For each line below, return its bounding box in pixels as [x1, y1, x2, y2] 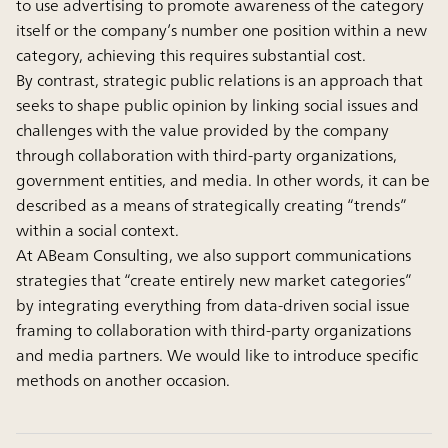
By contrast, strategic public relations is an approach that [16, 65, 423, 94]
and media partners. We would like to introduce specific [16, 340, 418, 369]
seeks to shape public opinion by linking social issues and [16, 90, 419, 119]
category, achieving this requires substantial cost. [16, 40, 366, 69]
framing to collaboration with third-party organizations [16, 315, 411, 344]
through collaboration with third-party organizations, [16, 140, 397, 169]
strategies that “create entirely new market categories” [16, 265, 411, 294]
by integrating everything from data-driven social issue [16, 290, 410, 319]
